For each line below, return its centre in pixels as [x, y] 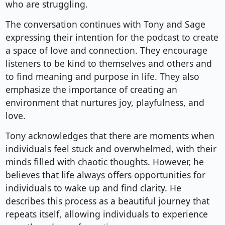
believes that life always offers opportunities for [105, 175]
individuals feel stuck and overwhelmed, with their [111, 149]
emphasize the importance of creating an [91, 90]
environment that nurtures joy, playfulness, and [105, 103]
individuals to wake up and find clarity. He [93, 188]
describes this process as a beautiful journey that [107, 201]
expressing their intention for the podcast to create [112, 37]
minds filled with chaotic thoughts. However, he [104, 162]
